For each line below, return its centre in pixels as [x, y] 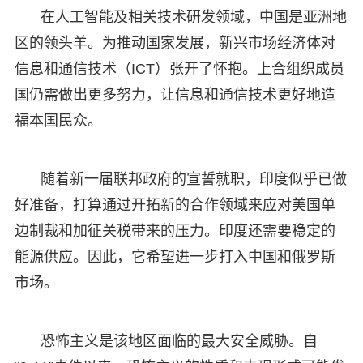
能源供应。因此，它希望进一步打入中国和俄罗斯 [175, 256]
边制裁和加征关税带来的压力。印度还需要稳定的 [175, 231]
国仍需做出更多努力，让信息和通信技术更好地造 [175, 94]
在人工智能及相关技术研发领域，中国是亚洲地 [193, 17]
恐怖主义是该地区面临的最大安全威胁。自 [179, 341]
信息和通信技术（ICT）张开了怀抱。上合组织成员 [179, 68]
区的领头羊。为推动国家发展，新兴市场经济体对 [175, 43]
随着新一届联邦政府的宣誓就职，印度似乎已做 [193, 179]
